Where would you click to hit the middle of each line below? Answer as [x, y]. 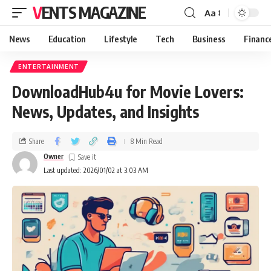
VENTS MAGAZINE [93, 12]
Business [209, 39]
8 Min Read [147, 141]
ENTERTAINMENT [49, 67]
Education [67, 39]
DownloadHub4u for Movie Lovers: [128, 92]
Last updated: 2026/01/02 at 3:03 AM [96, 170]
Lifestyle [120, 39]
